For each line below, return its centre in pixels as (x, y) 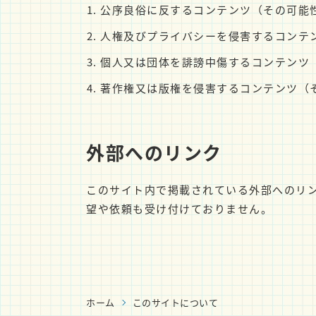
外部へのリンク (154, 152)
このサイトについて (175, 302)
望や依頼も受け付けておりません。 (179, 208)
